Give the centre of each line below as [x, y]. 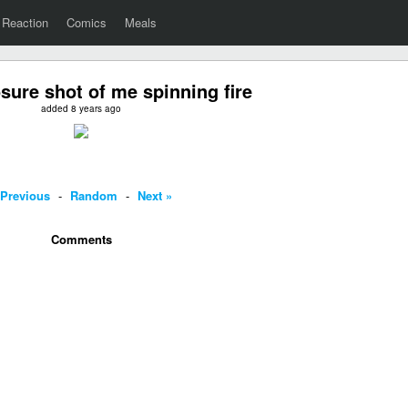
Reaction [25, 22]
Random [94, 195]
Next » [155, 195]
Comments [81, 239]
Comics [87, 22]
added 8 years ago [81, 108]
